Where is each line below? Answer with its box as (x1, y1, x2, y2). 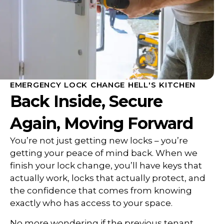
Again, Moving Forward (10, 113, 193, 133)
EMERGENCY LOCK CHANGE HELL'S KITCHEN (10, 80, 195, 90)
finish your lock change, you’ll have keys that (10, 160, 202, 171)
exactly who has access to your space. (10, 198, 172, 208)
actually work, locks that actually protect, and (10, 173, 205, 183)
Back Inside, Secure (10, 91, 162, 111)
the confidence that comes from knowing (10, 185, 192, 196)
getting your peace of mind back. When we (10, 148, 197, 158)
